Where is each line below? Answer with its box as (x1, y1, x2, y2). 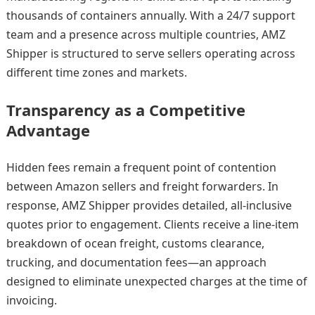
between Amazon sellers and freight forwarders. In (6, 179, 278, 195)
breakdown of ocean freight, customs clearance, (6, 236, 264, 252)
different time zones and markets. (6, 65, 187, 81)
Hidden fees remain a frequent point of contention (6, 160, 276, 176)
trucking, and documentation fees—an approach (6, 255, 266, 271)
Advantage (6, 120, 90, 141)
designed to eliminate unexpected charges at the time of (6, 274, 307, 290)
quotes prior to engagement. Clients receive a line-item (6, 217, 299, 233)
